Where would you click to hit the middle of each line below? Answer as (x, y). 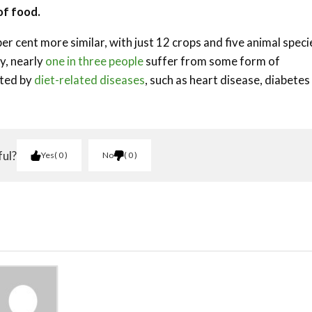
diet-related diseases (89, 80)
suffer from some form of (212, 61)
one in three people (94, 61)
